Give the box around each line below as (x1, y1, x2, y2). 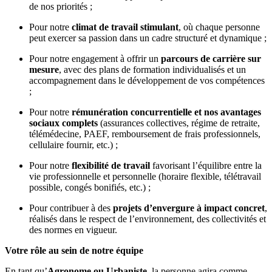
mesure (29, 64, 59, 75)
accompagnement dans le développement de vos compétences (29, 75, 265, 86)
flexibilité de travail (72, 160, 150, 171)
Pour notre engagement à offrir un (29, 53, 161, 64)
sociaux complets (29, 117, 98, 128)
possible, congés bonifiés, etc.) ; (29, 182, 151, 192)
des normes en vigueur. (29, 224, 117, 235)
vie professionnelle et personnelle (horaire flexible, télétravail (29, 171, 261, 182)
